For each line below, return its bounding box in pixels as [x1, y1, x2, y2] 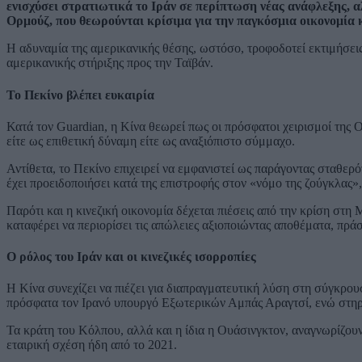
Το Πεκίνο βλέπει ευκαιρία [6, 87, 154, 102]
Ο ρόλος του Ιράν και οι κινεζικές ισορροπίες [6, 250, 256, 264]
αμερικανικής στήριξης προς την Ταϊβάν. [6, 56, 213, 70]
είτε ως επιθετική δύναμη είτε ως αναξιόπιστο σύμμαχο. [6, 133, 295, 148]
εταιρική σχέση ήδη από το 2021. [6, 338, 177, 352]
